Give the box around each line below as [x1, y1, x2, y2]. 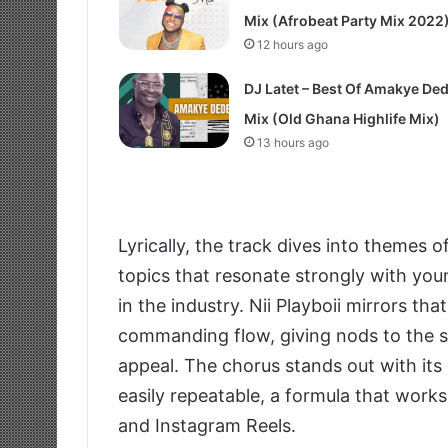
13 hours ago [256, 135, 329, 151]
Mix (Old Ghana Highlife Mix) [243, 110, 440, 128]
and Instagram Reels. [118, 415, 296, 437]
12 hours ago [256, 37, 328, 53]
